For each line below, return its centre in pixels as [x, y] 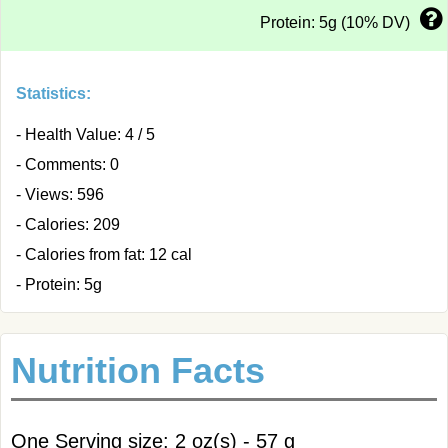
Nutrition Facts [138, 370]
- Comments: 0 [67, 164]
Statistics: [53, 93]
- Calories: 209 [68, 224]
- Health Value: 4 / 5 [85, 134]
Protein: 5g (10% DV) [335, 22]
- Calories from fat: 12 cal [104, 254]
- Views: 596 [60, 194]
